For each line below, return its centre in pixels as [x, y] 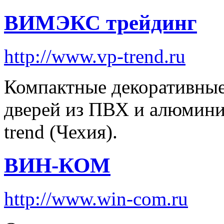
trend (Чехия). [61, 132]
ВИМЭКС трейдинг [100, 23]
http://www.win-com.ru [96, 199]
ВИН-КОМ [57, 165]
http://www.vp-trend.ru [95, 56]
